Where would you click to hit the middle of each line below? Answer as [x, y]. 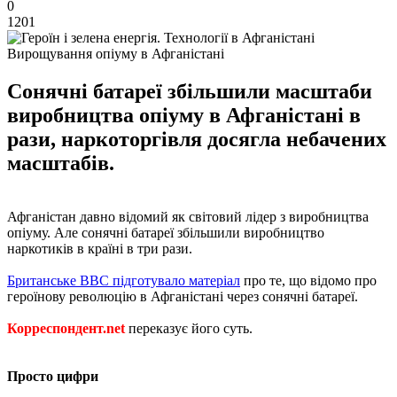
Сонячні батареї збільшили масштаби [190, 91]
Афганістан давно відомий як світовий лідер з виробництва [188, 216]
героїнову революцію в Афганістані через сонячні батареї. [183, 296]
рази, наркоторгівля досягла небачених [197, 139]
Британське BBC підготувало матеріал [124, 280]
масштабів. [61, 163]
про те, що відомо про [308, 280]
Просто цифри [53, 376]
